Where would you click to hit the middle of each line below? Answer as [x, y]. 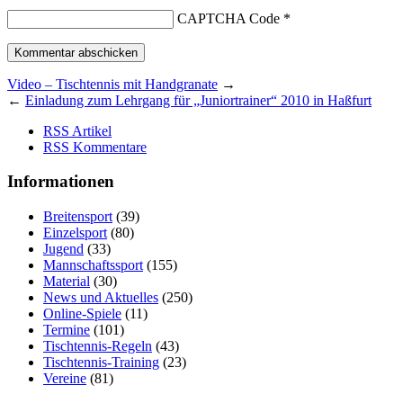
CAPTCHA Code [228, 18]
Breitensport [78, 217]
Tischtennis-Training [101, 363]
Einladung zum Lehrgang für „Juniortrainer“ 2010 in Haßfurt [198, 100]
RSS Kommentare [95, 147]
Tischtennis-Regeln [98, 346]
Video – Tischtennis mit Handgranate [112, 84]
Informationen [61, 182]
